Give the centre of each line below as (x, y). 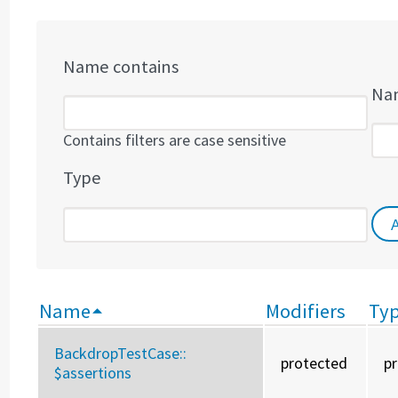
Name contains (121, 67)
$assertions (93, 372)
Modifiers (306, 310)
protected (314, 362)
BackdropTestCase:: (121, 353)
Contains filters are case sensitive (175, 140)
